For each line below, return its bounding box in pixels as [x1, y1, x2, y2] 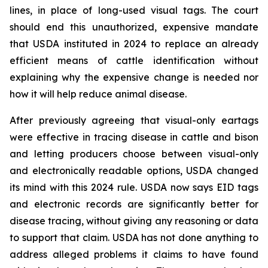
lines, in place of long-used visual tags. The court [10, 4, 258, 16]
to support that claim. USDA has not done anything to [10, 232, 258, 243]
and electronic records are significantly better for [10, 198, 258, 210]
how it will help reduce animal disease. [10, 88, 187, 100]
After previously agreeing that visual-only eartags [10, 114, 258, 126]
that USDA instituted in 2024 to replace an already [10, 38, 258, 50]
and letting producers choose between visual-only [10, 148, 258, 160]
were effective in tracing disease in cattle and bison [10, 131, 258, 143]
